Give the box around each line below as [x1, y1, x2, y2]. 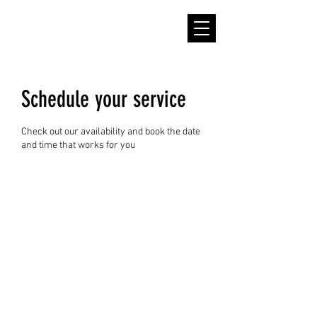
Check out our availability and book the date [21, 126, 200, 138]
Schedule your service [21, 86, 186, 113]
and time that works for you [21, 139, 135, 151]
